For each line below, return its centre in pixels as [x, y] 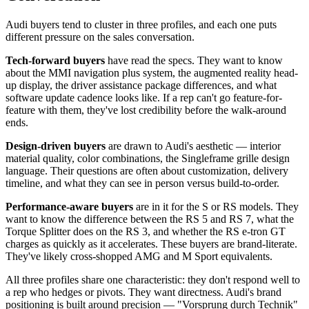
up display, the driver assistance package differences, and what [141, 85]
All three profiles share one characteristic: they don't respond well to [153, 279]
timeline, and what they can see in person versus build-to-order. [142, 183]
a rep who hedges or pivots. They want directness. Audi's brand [143, 292]
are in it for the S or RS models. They [216, 206]
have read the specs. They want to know [194, 60]
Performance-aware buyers [69, 206]
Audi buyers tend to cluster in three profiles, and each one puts [141, 24]
